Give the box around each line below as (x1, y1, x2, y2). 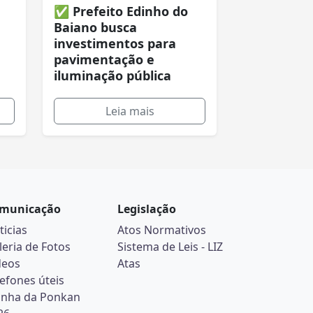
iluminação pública (54, 67, 171, 84)
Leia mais (105, 103, 154, 119)
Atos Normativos (117, 222, 206, 238)
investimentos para (54, 35, 176, 52)
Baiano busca (54, 19, 137, 36)
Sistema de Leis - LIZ (117, 239, 223, 254)
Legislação (117, 201, 176, 217)
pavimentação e (54, 51, 154, 68)
